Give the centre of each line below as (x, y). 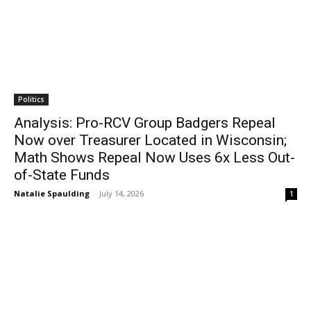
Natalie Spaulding (52, 193)
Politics (31, 99)
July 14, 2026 (121, 193)
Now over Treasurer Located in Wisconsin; (150, 140)
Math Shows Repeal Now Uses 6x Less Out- (154, 158)
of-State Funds (62, 175)
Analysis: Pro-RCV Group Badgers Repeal (145, 123)
